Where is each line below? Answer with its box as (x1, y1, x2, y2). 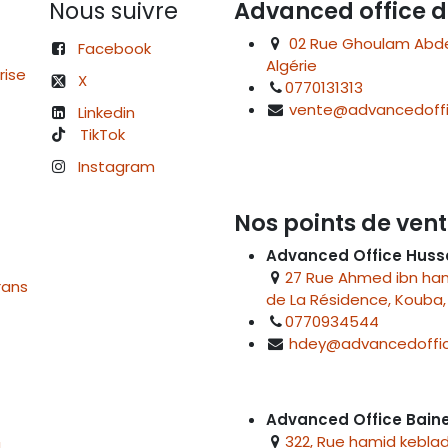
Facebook (78, 38, 152, 60)
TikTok (80, 124, 126, 146)
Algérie (266, 55, 321, 77)
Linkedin (78, 102, 136, 124)
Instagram (78, 156, 156, 178)
